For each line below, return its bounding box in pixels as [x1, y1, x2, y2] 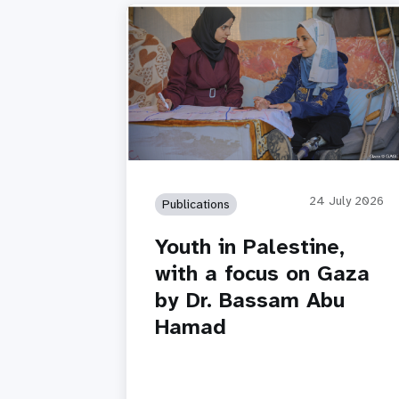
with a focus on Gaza [155, 258, 370, 288]
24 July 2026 [309, 191, 385, 208]
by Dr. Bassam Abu [155, 285, 345, 314]
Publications [162, 195, 230, 212]
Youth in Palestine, [155, 232, 345, 261]
